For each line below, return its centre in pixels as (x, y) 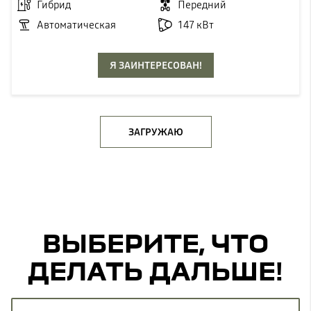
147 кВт (196, 25)
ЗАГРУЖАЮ (155, 132)
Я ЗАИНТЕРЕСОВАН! (155, 65)
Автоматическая (76, 25)
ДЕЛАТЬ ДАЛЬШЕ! (155, 270)
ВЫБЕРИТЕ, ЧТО (155, 242)
